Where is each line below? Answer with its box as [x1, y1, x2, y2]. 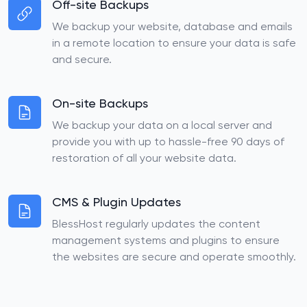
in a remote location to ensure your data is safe [52, 38, 296, 49]
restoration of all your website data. [52, 153, 236, 164]
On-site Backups [52, 98, 148, 110]
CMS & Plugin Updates [52, 197, 181, 209]
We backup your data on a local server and [52, 121, 272, 132]
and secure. [52, 55, 112, 66]
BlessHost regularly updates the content [52, 219, 260, 230]
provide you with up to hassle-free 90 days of [52, 137, 284, 148]
